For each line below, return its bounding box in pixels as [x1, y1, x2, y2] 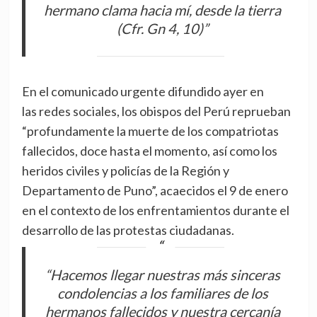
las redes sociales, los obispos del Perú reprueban [21, 103, 291, 119]
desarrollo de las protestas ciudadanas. [21, 221, 234, 238]
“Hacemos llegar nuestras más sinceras [45, 266, 280, 284]
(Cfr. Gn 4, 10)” [117, 20, 209, 38]
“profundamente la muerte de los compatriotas [21, 122, 279, 139]
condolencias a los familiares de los [57, 284, 268, 302]
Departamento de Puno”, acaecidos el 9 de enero [21, 182, 288, 198]
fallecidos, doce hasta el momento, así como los [21, 142, 277, 158]
